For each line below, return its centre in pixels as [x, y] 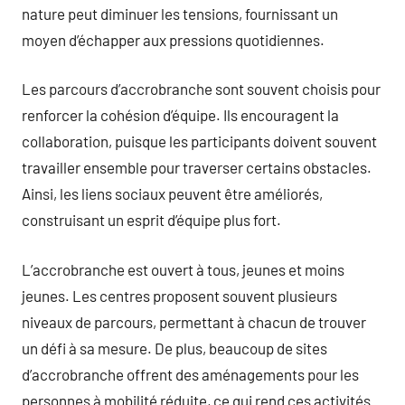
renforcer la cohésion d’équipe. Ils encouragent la [180, 115]
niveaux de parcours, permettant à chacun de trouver [194, 321]
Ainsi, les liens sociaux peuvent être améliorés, [172, 193]
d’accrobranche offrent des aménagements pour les [190, 374]
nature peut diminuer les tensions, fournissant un [180, 13]
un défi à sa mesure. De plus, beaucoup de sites [174, 348]
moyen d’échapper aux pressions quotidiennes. [173, 39]
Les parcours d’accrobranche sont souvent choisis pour [201, 89]
